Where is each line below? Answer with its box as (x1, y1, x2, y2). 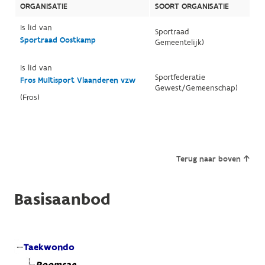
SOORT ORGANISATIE (154, 1, 229, 12)
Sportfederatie (154, 72, 205, 83)
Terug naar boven (176, 154, 241, 165)
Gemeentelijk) (154, 37, 204, 49)
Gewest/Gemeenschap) (154, 83, 238, 94)
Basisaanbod (14, 189, 111, 211)
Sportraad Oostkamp (20, 35, 96, 46)
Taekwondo (23, 241, 75, 254)
